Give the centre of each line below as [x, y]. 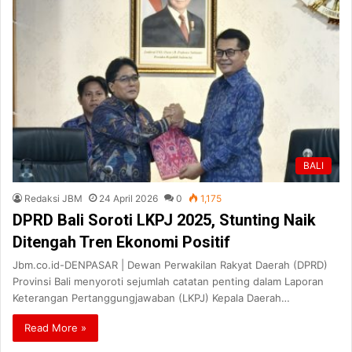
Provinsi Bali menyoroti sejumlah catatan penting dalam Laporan [168, 281]
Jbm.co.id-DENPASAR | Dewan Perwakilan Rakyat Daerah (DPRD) [170, 264]
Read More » [55, 327]
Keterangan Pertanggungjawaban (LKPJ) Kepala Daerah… [151, 297]
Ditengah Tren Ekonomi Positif [121, 242]
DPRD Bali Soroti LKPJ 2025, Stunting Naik [164, 220]
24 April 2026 [128, 198]
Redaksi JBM [53, 198]
